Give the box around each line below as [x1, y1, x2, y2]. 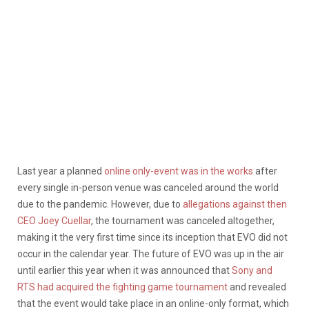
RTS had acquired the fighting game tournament [17, 281, 228, 292]
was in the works [181, 165, 253, 177]
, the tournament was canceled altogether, [91, 215, 275, 226]
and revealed [228, 281, 286, 292]
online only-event [104, 165, 179, 177]
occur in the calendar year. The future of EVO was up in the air [17, 248, 284, 259]
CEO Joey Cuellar [17, 215, 91, 226]
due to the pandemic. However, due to [17, 198, 183, 210]
